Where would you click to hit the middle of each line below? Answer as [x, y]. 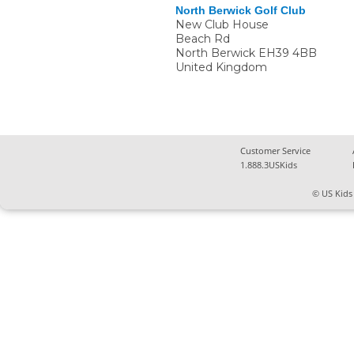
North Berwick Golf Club [241, 11]
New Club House [222, 25]
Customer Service [276, 151]
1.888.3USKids [269, 165]
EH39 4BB [288, 53]
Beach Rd [203, 39]
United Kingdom [221, 68]
